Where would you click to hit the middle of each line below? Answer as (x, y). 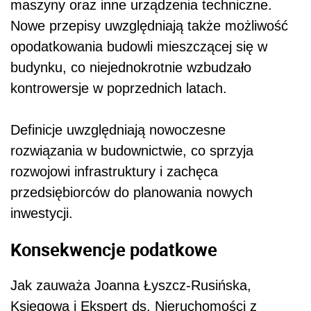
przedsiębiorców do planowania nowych (132, 193)
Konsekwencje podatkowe (114, 249)
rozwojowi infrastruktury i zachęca (114, 172)
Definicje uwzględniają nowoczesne (118, 130)
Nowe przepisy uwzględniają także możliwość (149, 26)
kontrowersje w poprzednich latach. (119, 89)
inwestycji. (42, 213)
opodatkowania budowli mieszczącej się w (139, 47)
